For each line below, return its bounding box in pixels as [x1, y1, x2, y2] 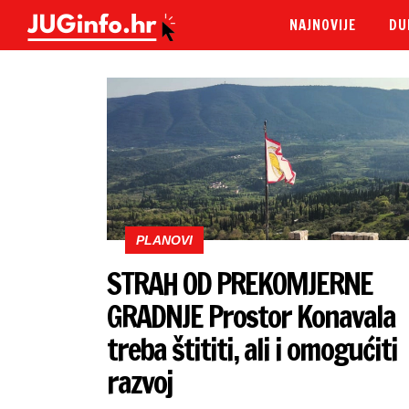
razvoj [107, 360, 173, 404]
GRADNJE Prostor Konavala [107, 294, 396, 338]
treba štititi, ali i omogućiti [107, 327, 398, 371]
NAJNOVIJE [288, 15, 356, 35]
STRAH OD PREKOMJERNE [107, 261, 373, 305]
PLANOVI [136, 232, 193, 247]
